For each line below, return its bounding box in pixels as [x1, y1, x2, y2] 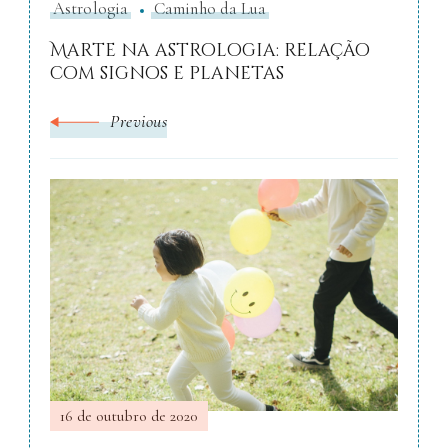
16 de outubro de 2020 [60, 406, 198, 427]
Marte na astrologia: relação [50, 38, 370, 64]
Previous [110, 110, 167, 133]
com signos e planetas [50, 61, 284, 87]
